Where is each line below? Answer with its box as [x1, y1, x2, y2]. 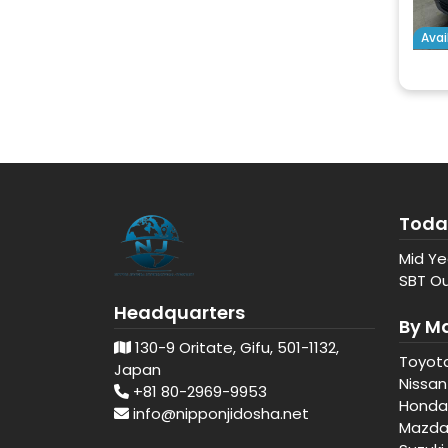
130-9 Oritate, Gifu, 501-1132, [131, 337, 339, 358]
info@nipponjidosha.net [133, 403, 309, 424]
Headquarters [114, 300, 245, 325]
